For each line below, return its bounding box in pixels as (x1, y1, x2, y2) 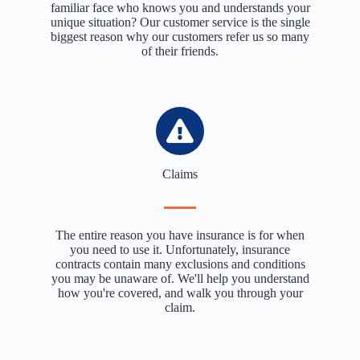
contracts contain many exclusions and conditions (55, 257, 305, 271)
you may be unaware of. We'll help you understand (51, 272, 309, 285)
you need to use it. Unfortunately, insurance (70, 243, 290, 256)
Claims (162, 167, 198, 181)
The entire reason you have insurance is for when (55, 228, 305, 242)
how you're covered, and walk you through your (57, 286, 303, 300)
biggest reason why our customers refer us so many (51, 30, 309, 43)
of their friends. (141, 44, 219, 58)
